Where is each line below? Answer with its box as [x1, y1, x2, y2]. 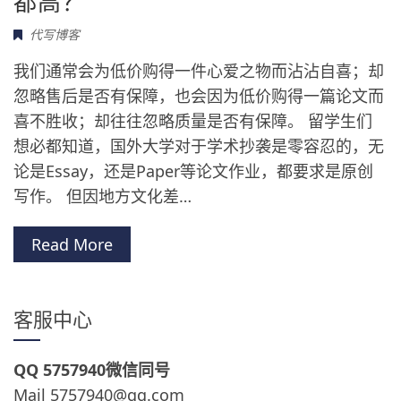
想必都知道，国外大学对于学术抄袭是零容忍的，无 [13, 135, 384, 157]
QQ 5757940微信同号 [13, 359, 170, 380]
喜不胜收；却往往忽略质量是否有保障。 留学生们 [13, 110, 372, 132]
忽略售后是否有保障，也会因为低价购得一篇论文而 [13, 85, 384, 107]
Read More [31, 234, 113, 255]
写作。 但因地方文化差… [13, 185, 192, 207]
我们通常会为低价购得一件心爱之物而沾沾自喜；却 [13, 60, 384, 81]
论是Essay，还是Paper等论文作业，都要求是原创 [13, 160, 373, 182]
